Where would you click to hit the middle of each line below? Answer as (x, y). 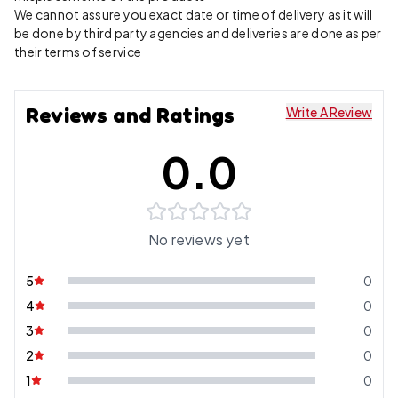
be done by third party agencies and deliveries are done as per (198, 33)
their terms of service (78, 52)
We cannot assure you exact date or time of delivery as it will (194, 14)
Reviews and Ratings (131, 115)
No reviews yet (199, 239)
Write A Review (329, 112)
